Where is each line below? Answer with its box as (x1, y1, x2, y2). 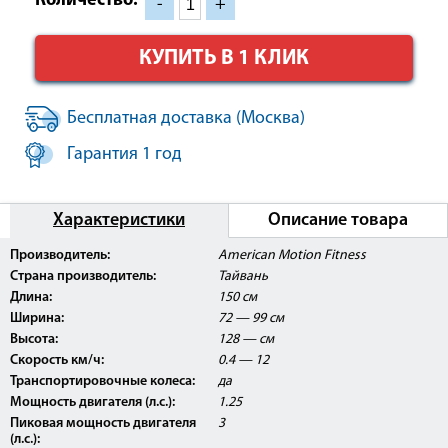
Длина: (10, 290, 52, 306)
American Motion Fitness (218, 248, 367, 264)
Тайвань (218, 269, 269, 285)
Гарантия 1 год (67, 145, 182, 165)
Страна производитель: (10, 269, 156, 285)
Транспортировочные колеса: (10, 374, 195, 390)
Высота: (10, 332, 58, 348)
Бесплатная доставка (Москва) (67, 109, 305, 129)
